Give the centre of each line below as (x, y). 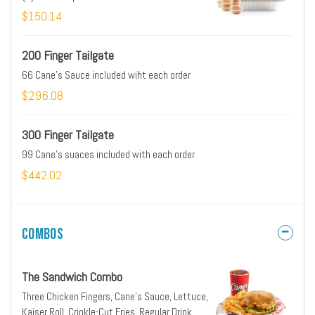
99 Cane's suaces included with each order (108, 154)
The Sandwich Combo (72, 277)
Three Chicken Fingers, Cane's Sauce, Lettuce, (115, 296)
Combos (43, 234)
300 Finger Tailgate (68, 135)
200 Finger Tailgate (68, 55)
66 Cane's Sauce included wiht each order (106, 75)
